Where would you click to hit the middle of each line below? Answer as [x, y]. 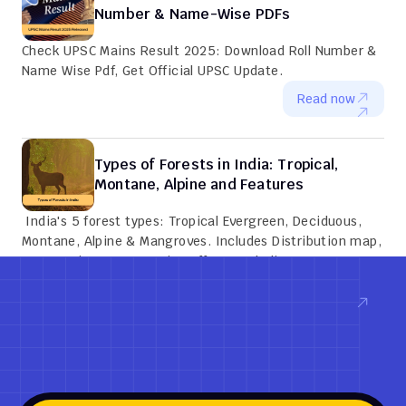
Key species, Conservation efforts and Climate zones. [189, 261]
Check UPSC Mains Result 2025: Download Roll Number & [199, 51]
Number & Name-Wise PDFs [193, 14]
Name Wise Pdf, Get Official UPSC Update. [152, 71]
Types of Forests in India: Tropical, [217, 164]
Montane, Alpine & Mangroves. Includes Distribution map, [202, 241]
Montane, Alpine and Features [199, 184]
